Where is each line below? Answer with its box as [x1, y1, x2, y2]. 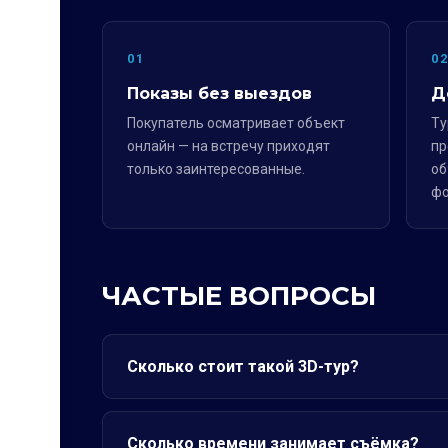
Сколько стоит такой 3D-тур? [127, 357, 359, 376]
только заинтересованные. [127, 161, 305, 177]
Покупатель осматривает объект [127, 115, 345, 131]
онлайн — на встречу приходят [127, 138, 330, 154]
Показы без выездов [127, 84, 312, 103]
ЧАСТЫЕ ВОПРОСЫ [102, 280, 376, 312]
